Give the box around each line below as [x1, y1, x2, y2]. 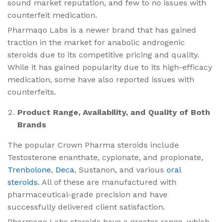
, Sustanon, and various [74, 165, 166, 174]
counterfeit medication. [7, 10, 97, 20]
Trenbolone [7, 165, 51, 174]
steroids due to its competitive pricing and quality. [7, 50, 199, 59]
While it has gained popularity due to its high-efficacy [7, 62, 212, 72]
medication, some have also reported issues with [7, 74, 194, 84]
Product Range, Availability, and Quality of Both [17, 107, 210, 117]
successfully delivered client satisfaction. [7, 202, 165, 212]
